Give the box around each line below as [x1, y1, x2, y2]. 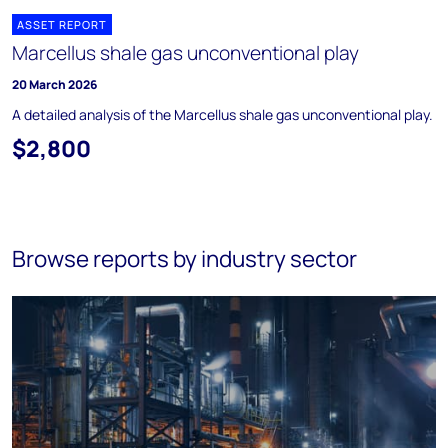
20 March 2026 [12, 76, 97, 93]
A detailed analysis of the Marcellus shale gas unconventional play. [12, 105, 433, 124]
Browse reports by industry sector [12, 243, 357, 274]
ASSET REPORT [17, 17, 107, 32]
